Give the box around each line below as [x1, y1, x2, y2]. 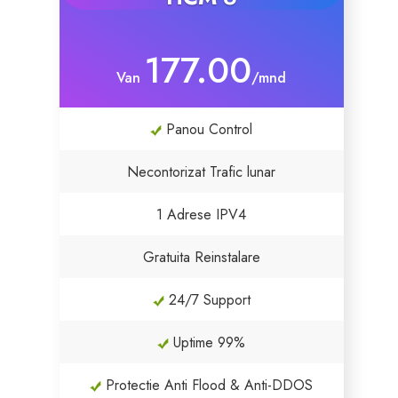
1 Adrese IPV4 [156, 204, 246, 225]
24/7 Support [163, 290, 251, 310]
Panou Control [162, 119, 252, 139]
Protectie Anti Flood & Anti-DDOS [101, 375, 313, 395]
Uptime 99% [169, 332, 245, 353]
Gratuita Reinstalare [142, 247, 260, 267]
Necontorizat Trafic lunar [127, 162, 275, 182]
